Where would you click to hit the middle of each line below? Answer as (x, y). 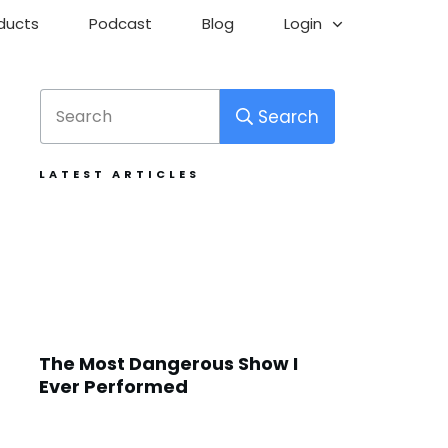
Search (288, 116)
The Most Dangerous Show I (168, 363)
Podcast (121, 23)
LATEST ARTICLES (119, 174)
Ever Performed (113, 386)
